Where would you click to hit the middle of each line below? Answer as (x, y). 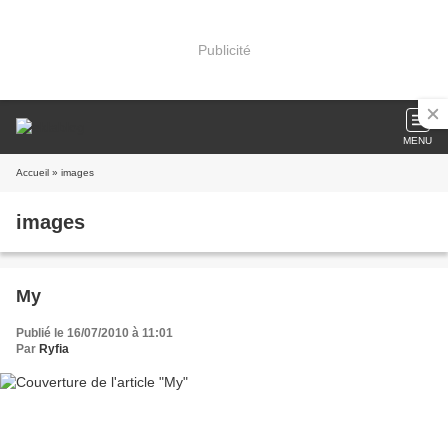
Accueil (32, 172)
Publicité (224, 49)
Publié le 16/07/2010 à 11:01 (94, 333)
